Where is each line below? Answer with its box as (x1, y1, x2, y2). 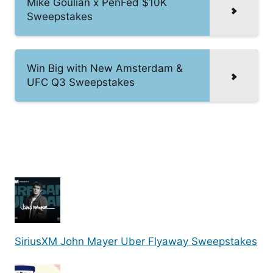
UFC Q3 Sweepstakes (27, 76, 135, 88)
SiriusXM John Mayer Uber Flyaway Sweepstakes (15, 235, 257, 248)
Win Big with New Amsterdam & (27, 62, 183, 74)
